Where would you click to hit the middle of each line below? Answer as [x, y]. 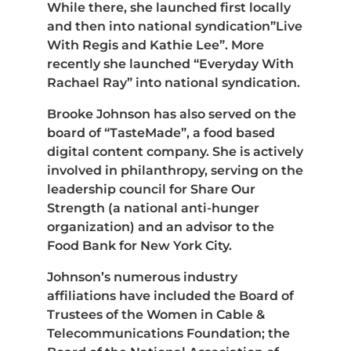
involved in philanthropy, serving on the [175, 170]
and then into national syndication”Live [175, 26]
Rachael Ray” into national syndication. [174, 82]
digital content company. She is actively [175, 151]
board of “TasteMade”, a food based [161, 132]
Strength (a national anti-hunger [153, 208]
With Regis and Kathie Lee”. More [156, 45]
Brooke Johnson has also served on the [172, 114]
